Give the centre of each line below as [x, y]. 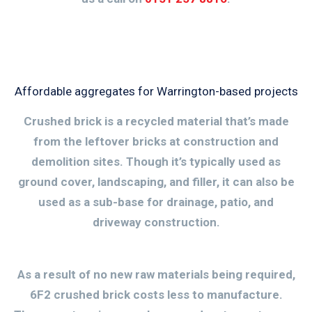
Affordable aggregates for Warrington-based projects [156, 91]
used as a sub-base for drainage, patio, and [156, 202]
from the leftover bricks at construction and [156, 141]
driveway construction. [156, 222]
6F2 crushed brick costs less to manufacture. [156, 294]
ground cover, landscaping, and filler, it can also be [156, 182]
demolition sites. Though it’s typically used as [156, 162]
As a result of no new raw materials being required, [156, 274]
